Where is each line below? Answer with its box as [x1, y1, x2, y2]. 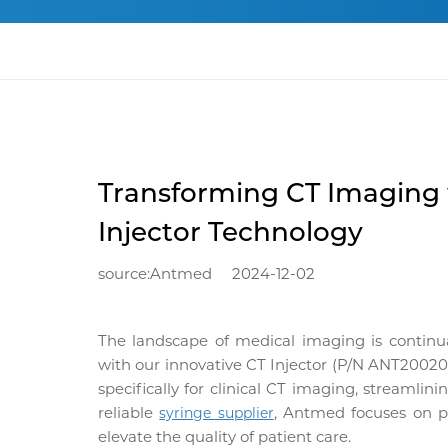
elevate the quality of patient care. [98, 426, 351, 446]
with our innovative [98, 354, 247, 374]
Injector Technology [98, 216, 363, 249]
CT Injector [246, 354, 328, 374]
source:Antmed [98, 264, 212, 284]
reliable [98, 402, 160, 422]
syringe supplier [159, 403, 274, 422]
